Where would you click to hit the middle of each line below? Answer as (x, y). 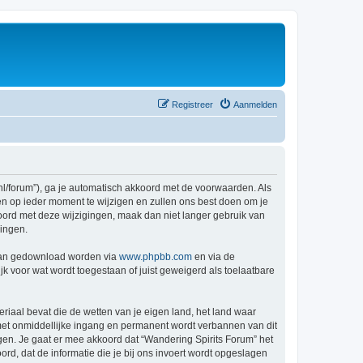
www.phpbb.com (156, 256)
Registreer (192, 104)
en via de (214, 256)
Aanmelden (255, 104)
